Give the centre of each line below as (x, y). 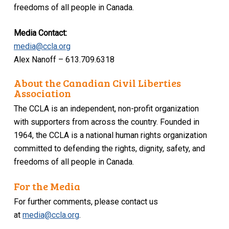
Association (43, 93)
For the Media (47, 186)
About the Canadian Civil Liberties (98, 83)
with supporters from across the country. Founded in (107, 122)
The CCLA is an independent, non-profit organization (107, 109)
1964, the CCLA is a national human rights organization (111, 135)
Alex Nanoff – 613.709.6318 (64, 59)
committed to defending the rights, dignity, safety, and (110, 149)
